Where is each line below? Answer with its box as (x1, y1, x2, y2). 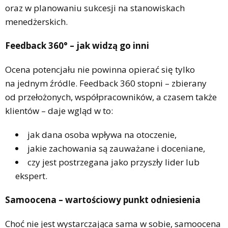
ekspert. (15, 169, 47, 182)
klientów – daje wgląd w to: (5, 104, 113, 117)
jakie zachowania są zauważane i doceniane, (27, 142, 205, 154)
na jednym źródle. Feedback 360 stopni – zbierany (5, 77, 207, 89)
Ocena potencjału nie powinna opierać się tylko (5, 63, 195, 75)
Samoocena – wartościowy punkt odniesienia (5, 193, 201, 206)
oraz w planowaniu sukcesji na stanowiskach (5, 2, 185, 14)
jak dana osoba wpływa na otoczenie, (27, 128, 177, 140)
